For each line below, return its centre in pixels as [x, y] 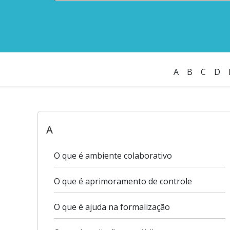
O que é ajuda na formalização [112, 207]
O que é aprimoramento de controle [123, 181]
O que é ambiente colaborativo [113, 156]
